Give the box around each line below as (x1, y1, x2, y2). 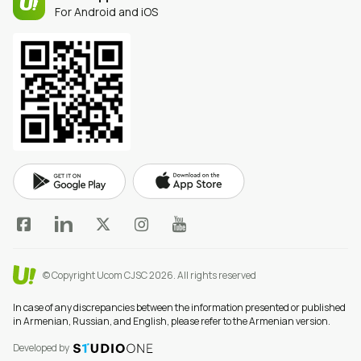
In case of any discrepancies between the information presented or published (13, 301, 346, 314)
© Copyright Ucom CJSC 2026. (43, 268, 176, 282)
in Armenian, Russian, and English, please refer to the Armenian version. (13, 314, 330, 328)
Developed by (13, 341, 69, 355)
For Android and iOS (55, 4, 158, 20)
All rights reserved (177, 268, 256, 282)
